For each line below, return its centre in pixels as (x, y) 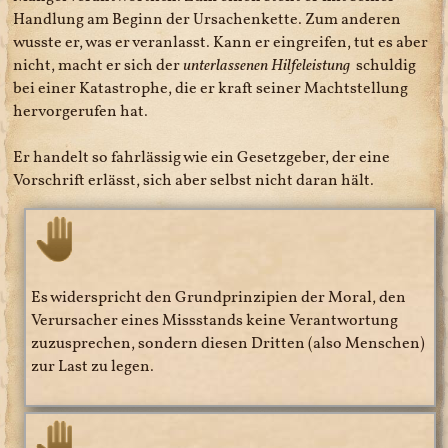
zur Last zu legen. (93, 366)
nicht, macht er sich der (98, 64)
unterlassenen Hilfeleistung (267, 64)
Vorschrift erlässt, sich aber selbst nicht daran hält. (194, 180)
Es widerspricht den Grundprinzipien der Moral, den (219, 297)
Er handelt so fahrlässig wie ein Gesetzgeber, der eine (202, 157)
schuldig (383, 64)
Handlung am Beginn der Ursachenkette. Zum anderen (207, 18)
